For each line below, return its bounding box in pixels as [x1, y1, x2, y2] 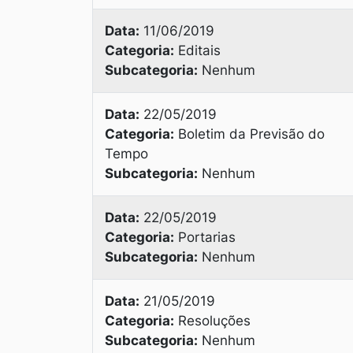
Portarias [174, 229, 236, 245]
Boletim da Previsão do [174, 126, 325, 142]
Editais [174, 43, 221, 58]
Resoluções [174, 313, 251, 329]
